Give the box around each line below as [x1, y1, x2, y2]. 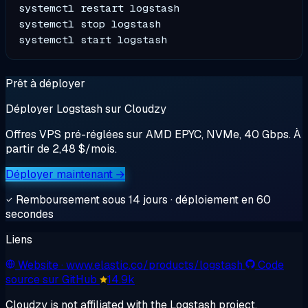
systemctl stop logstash [19, 17, 162, 32]
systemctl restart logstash [19, 1, 180, 16]
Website [18, 257, 61, 272]
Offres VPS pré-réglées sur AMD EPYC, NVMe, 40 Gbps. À [5, 126, 301, 142]
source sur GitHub [5, 272, 100, 287]
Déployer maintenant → [5, 166, 125, 181]
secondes [5, 206, 54, 221]
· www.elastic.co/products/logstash [61, 257, 243, 272]
